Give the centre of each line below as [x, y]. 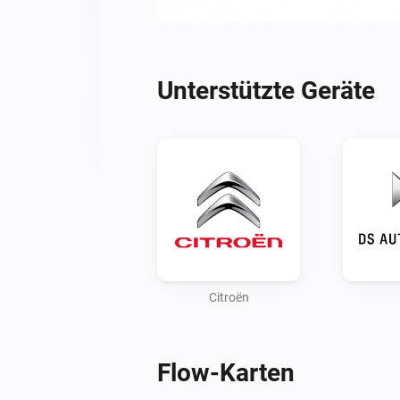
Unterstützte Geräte [266, 90]
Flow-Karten [226, 372]
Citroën [229, 297]
